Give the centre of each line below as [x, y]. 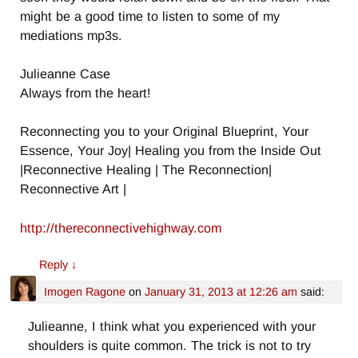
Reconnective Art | [74, 189]
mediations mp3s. [72, 35]
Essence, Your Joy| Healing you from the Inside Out [171, 151]
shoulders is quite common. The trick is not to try [170, 345]
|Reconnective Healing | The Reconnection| [146, 170]
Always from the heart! [86, 93]
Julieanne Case [66, 74]
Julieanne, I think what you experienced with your [172, 326]
